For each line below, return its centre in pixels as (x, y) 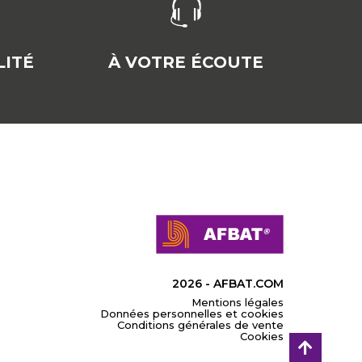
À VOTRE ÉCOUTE (185, 62)
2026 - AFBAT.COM (227, 283)
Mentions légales (237, 302)
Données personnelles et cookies (192, 313)
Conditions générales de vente (200, 324)
